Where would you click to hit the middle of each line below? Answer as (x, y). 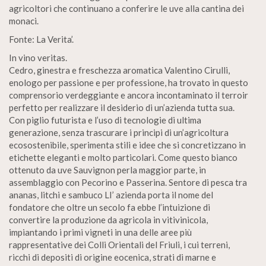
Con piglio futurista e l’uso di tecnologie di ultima (105, 120)
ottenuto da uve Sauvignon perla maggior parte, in (107, 170)
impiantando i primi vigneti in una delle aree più (100, 232)
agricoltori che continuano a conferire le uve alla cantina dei (126, 8)
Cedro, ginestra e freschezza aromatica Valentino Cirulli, (119, 70)
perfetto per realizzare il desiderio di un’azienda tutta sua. (122, 107)
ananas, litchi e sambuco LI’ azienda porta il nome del (111, 195)
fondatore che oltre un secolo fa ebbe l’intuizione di (110, 207)
